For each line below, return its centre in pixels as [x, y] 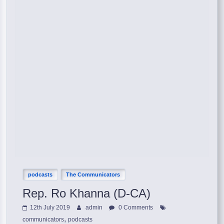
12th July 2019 [50, 207]
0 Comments [135, 207]
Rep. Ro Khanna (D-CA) [87, 193]
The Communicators [93, 174]
